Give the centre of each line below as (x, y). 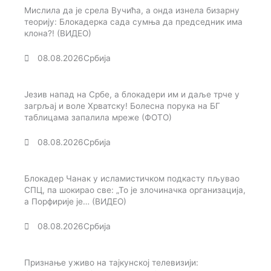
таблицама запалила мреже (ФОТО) (98, 118)
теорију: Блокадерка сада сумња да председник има (133, 22)
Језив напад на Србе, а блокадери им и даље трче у (132, 95)
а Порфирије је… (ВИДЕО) (75, 202)
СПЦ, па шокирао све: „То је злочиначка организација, (135, 190)
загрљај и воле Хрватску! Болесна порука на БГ (122, 106)
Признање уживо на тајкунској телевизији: (111, 263)
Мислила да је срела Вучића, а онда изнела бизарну (132, 11)
